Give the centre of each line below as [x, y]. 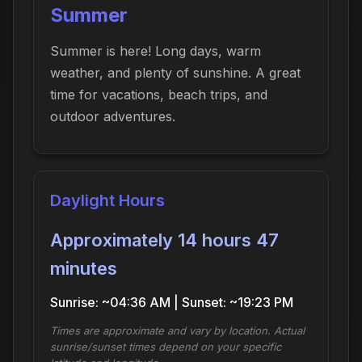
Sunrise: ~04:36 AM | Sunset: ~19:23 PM [172, 302]
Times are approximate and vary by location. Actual [177, 330]
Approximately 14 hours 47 [164, 240]
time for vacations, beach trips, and [159, 94]
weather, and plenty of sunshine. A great [175, 72]
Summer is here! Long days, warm [156, 51]
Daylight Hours [107, 200]
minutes [84, 268]
